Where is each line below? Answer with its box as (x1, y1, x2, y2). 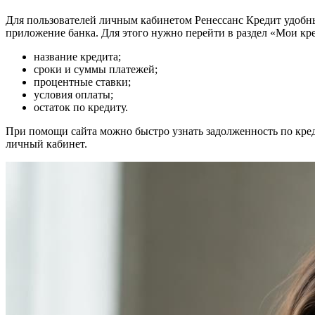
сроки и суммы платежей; (34, 63, 157, 76)
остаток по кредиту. (34, 101, 128, 114)
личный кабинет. (6, 138, 87, 150)
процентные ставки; (34, 76, 131, 89)
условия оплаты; (34, 89, 113, 101)
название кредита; (34, 51, 121, 63)
